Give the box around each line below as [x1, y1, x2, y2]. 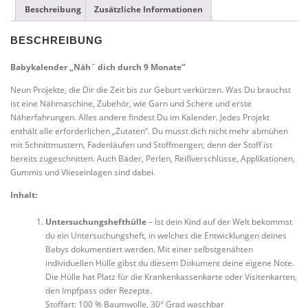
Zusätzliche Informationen [94, 3, 203, 16]
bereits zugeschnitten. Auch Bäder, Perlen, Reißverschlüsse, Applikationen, [10, 153, 295, 165]
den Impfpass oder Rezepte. [45, 284, 152, 296]
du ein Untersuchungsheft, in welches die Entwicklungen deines [45, 229, 287, 241]
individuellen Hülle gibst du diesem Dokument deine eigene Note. [45, 256, 294, 269]
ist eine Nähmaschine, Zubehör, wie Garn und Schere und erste [10, 98, 252, 110]
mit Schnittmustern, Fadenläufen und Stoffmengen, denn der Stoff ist [10, 139, 272, 151]
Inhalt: [10, 189, 37, 201]
